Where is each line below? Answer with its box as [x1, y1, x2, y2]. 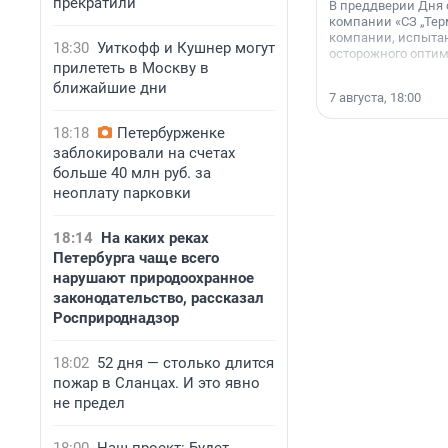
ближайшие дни [53, 79, 167, 97]
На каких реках [101, 229, 209, 247]
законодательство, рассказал [53, 289, 264, 307]
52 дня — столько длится [97, 354, 274, 372]
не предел [53, 394, 125, 412]
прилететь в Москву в [53, 59, 209, 77]
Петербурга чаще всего [53, 249, 219, 267]
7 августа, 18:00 [329, 90, 421, 106]
